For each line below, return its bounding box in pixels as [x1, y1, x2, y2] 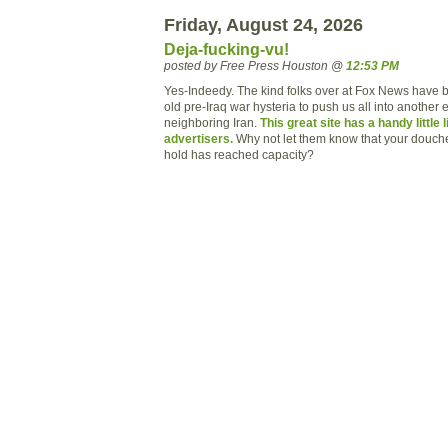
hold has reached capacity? [164, 148, 314, 162]
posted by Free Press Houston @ [164, 58, 346, 72]
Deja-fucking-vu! [164, 40, 289, 58]
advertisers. [164, 132, 233, 146]
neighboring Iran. [164, 116, 260, 130]
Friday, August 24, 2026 [164, 14, 363, 35]
